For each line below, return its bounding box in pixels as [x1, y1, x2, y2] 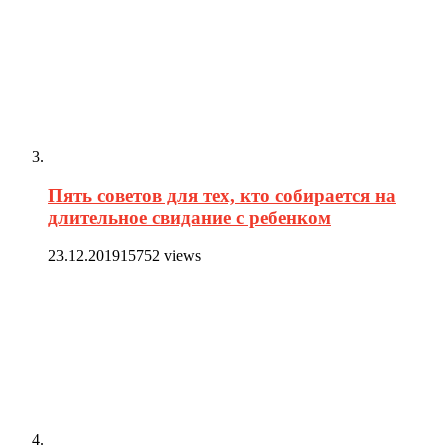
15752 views [120, 247, 201, 265]
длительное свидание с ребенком [48, 206, 331, 228]
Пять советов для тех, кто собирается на [48, 184, 396, 206]
